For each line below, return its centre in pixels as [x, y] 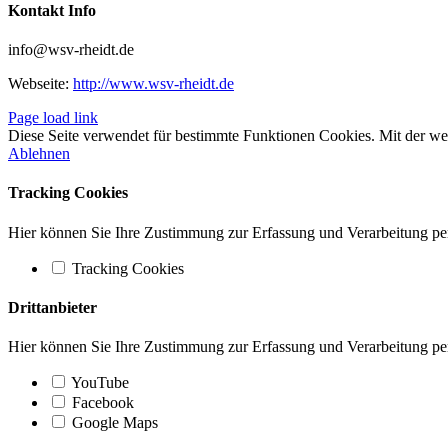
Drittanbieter [52, 308]
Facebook [101, 403]
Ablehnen [39, 154]
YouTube [98, 383]
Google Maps [113, 423]
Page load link [53, 118]
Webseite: [40, 84]
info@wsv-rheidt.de [71, 50]
